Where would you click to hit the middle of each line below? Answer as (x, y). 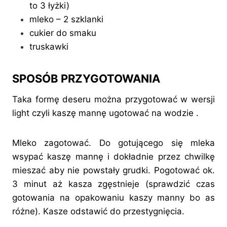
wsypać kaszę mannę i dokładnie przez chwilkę (113, 157)
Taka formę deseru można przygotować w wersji (113, 100)
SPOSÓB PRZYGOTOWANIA (86, 79)
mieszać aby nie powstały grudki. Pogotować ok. (113, 171)
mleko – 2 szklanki (66, 20)
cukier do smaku (63, 33)
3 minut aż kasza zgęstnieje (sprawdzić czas (113, 184)
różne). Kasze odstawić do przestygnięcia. (98, 212)
